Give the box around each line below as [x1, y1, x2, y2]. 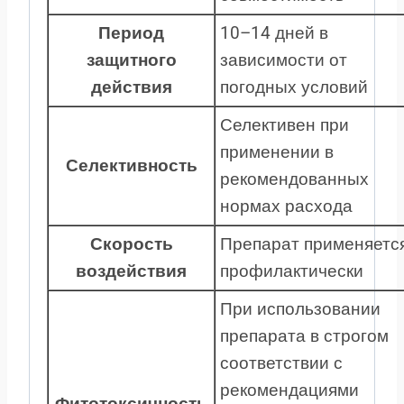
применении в [220, 141, 334, 162]
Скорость [89, 233, 173, 254]
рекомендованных [220, 168, 369, 189]
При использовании [220, 298, 381, 319]
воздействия [76, 260, 187, 281]
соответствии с [220, 352, 343, 373]
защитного [86, 49, 177, 70]
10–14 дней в [220, 22, 328, 43]
